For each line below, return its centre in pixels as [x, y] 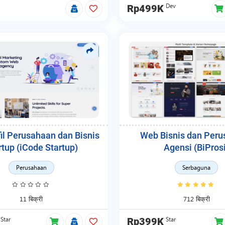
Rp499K [145, 9]
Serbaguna [196, 167]
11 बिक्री [31, 199]
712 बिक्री [196, 199]
